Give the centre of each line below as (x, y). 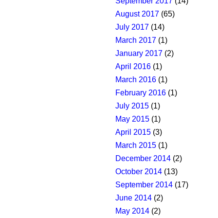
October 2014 (139, 172)
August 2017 (137, 14)
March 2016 (136, 80)
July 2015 (132, 106)
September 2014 (144, 185)
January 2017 (139, 54)
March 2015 (136, 145)
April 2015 (133, 132)
